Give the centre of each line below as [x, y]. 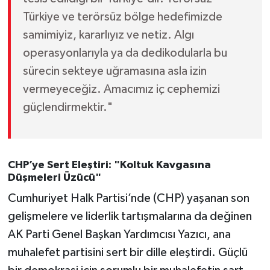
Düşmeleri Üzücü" [54, 177]
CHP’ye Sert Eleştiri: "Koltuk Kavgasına [109, 165]
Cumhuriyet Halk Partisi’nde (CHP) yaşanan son [128, 199]
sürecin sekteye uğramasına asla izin [115, 71]
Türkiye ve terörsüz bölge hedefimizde [122, 17]
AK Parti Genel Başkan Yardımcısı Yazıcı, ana [119, 235]
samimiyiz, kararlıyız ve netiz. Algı [108, 35]
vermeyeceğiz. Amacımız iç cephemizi [121, 89]
